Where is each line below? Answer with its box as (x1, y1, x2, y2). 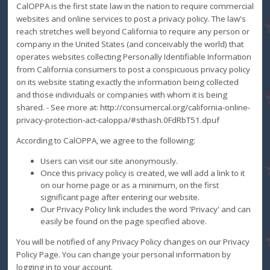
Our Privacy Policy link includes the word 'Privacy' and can (40, 204, 251, 215)
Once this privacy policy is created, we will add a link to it (40, 168, 245, 179)
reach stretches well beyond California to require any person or (16, 25, 250, 37)
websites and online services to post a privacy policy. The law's (16, 13, 246, 24)
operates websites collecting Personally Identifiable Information (16, 51, 251, 62)
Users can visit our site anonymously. (40, 155, 178, 167)
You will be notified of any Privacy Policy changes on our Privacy (16, 236, 250, 247)
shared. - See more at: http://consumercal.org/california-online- (16, 101, 250, 113)
